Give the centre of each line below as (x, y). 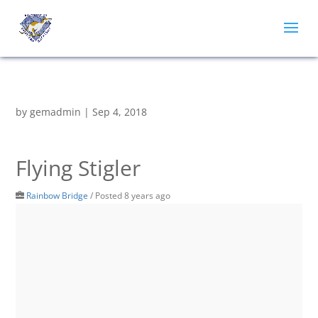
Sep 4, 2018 (120, 112)
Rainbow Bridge (57, 195)
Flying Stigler (78, 168)
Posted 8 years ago (133, 195)
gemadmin (56, 112)
